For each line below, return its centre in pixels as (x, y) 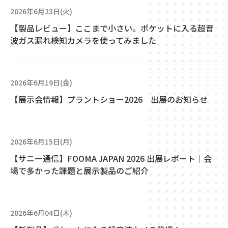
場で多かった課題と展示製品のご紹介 (79, 170)
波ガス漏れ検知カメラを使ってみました (83, 40)
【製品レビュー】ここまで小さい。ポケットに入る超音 (112, 28)
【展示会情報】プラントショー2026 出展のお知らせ (109, 99)
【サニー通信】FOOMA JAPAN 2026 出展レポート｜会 (111, 158)
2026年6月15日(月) (41, 141)
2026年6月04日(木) (41, 213)
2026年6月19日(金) (41, 82)
